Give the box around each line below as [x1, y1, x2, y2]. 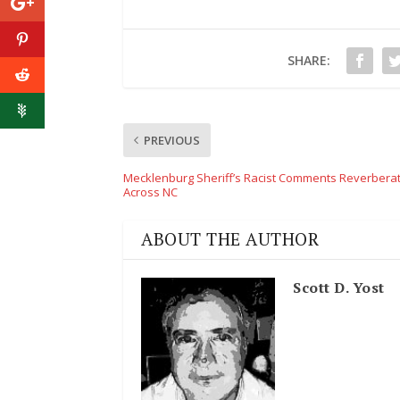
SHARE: [287, 52, 330, 70]
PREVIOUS [144, 132, 200, 149]
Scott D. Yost [293, 278, 385, 298]
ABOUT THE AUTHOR [141, 228, 319, 252]
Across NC [123, 184, 178, 201]
